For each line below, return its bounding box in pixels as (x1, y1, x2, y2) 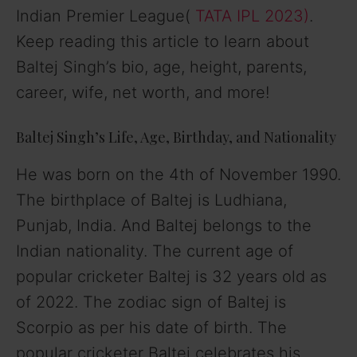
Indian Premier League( (16, 6, 195, 25)
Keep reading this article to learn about (16, 31, 309, 51)
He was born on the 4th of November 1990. (16, 164, 341, 184)
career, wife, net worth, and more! (16, 82, 269, 102)
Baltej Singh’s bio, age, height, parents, (16, 57, 307, 76)
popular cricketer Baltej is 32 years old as (16, 266, 327, 286)
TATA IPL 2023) (195, 6, 309, 25)
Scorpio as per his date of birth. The (16, 317, 287, 337)
